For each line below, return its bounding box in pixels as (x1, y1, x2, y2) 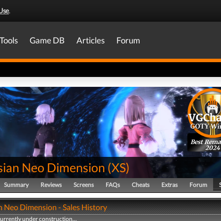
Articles (76, 35, 105, 45)
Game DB (30, 35, 65, 45)
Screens (74, 181, 94, 188)
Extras (161, 181, 178, 188)
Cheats (132, 181, 149, 188)
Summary (4, 181, 29, 188)
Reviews (40, 181, 62, 188)
